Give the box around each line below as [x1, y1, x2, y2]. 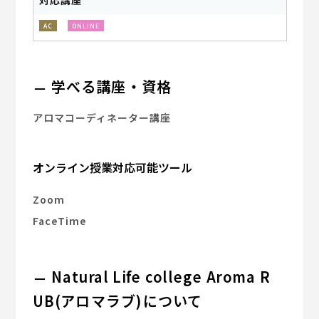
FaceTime [33, 214, 87, 229]
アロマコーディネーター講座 [33, 110, 172, 125]
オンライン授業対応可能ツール [33, 159, 193, 177]
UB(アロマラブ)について [33, 290, 203, 312]
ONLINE [72, 21, 100, 31]
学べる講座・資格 [51, 75, 172, 98]
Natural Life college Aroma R [51, 266, 271, 288]
